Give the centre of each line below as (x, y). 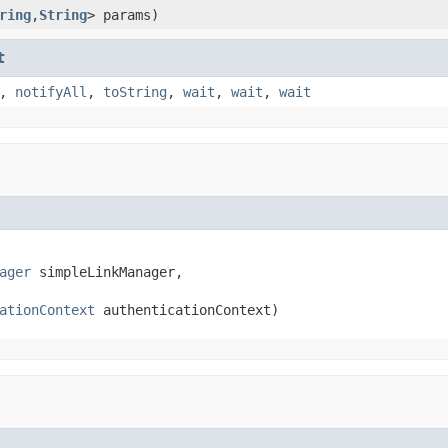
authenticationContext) (187, 309)
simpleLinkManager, (107, 271)
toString (135, 91)
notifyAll (51, 91)
